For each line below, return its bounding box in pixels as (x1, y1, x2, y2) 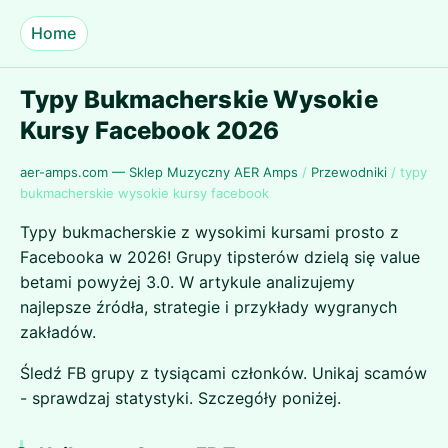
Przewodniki (311, 164, 387, 180)
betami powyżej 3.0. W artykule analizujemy (20, 272, 355, 292)
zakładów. (20, 322, 96, 342)
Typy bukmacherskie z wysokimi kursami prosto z (20, 222, 399, 242)
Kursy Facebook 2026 (20, 116, 279, 145)
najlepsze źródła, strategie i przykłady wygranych (20, 297, 397, 317)
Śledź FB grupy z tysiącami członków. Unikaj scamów (20, 363, 427, 383)
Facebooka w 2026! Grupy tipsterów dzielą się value (20, 247, 420, 267)
